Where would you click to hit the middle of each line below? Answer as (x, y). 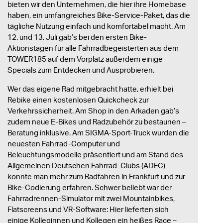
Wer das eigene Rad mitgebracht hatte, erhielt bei (90, 89)
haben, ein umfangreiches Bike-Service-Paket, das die (99, 15)
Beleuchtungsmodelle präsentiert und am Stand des (95, 155)
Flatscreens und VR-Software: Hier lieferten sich (88, 209)
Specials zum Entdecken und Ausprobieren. (81, 70)
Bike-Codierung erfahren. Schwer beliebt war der (90, 187)
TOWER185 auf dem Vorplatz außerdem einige (85, 59)
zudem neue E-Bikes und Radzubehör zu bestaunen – (97, 122)
